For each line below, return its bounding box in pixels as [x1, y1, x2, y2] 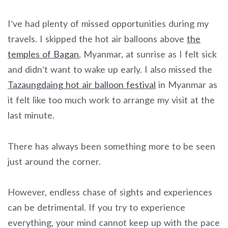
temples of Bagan [8, 48, 79, 60]
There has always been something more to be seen [8, 140, 215, 152]
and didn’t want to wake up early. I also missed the [8, 63, 212, 75]
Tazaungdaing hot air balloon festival [8, 78, 156, 90]
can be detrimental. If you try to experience [8, 202, 185, 213]
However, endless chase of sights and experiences [8, 186, 212, 198]
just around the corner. [8, 155, 101, 167]
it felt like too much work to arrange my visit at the [8, 94, 215, 105]
